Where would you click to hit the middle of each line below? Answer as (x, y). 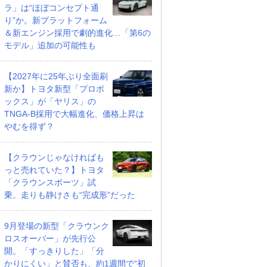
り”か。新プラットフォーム (56, 20)
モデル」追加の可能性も (50, 45)
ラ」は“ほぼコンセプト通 (52, 8)
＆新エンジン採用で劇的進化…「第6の (77, 33)
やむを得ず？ (29, 126)
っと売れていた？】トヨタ (54, 170)
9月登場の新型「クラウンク (57, 226)
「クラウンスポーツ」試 (50, 182)
